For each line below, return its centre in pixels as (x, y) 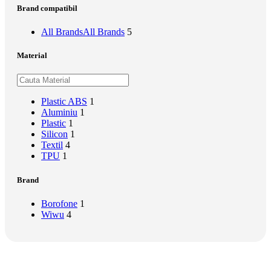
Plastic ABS (64, 102)
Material (32, 56)
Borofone (59, 203)
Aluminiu (59, 113)
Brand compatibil (47, 8)
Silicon (54, 134)
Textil (52, 145)
